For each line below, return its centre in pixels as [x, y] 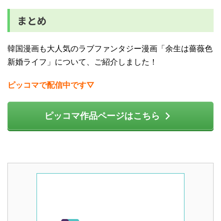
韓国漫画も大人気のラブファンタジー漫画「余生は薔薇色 [110, 48]
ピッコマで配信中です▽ [51, 85]
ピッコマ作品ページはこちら [102, 115]
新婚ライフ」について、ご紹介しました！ [82, 62]
